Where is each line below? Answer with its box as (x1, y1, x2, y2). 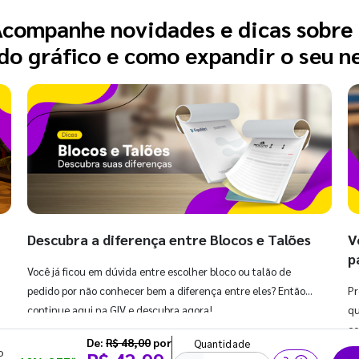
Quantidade (193, 337, 251, 351)
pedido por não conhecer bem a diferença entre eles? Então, (27, 284, 309, 298)
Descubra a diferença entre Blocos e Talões (27, 230, 311, 249)
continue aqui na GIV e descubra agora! (27, 303, 212, 317)
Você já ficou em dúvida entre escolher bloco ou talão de (27, 264, 291, 279)
